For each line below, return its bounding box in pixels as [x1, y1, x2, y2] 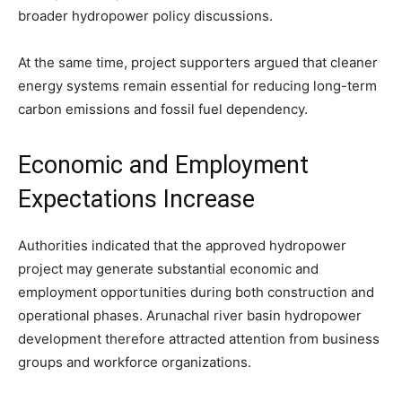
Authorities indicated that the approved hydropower [18, 237, 346, 255]
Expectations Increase [18, 185, 255, 214]
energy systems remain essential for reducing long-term [18, 77, 377, 95]
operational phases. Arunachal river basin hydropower [18, 307, 362, 325]
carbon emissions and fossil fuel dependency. [18, 100, 308, 118]
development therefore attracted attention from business [18, 330, 380, 348]
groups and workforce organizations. [18, 354, 251, 371]
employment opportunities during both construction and [18, 284, 374, 301]
